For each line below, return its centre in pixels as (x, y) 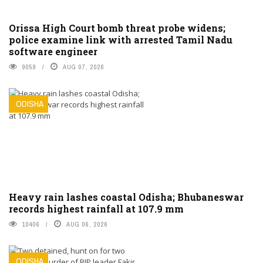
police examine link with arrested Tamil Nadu (121, 40)
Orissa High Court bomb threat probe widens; (117, 28)
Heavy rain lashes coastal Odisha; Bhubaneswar (126, 197)
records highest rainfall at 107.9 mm (96, 209)
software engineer (53, 52)
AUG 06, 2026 (87, 225)
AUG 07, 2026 (84, 67)
